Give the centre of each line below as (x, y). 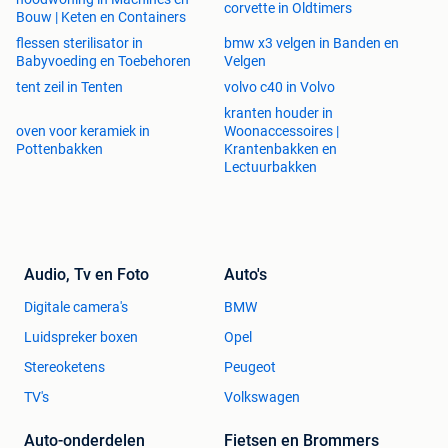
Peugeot (250, 367)
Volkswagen (262, 397)
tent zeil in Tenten (69, 87)
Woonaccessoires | (281, 131)
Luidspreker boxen (81, 337)
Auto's (245, 275)
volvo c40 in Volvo (279, 87)
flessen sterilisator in (79, 43)
